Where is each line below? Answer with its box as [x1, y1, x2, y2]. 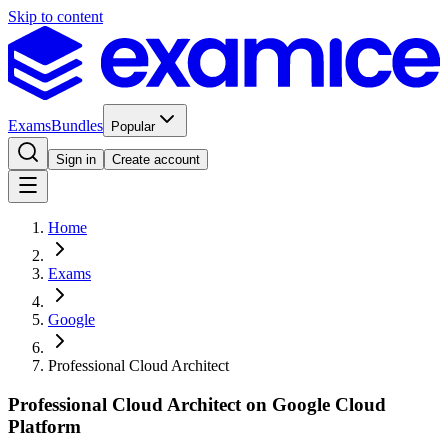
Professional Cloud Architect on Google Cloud [8, 394, 386, 416]
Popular [111, 119, 155, 135]
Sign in [56, 152, 96, 168]
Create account [112, 152, 200, 168]
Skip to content [8, 8, 103, 25]
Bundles [51, 117, 103, 135]
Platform [8, 416, 81, 438]
